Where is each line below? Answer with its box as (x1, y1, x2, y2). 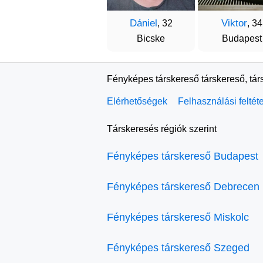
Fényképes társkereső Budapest (107, 150, 258, 162)
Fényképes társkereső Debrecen (107, 180, 259, 193)
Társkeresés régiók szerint (107, 123, 217, 134)
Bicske (137, 33, 165, 43)
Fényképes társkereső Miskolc (107, 211, 249, 223)
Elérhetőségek (107, 96, 167, 106)
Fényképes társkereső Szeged (107, 241, 249, 254)
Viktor (221, 17, 247, 29)
